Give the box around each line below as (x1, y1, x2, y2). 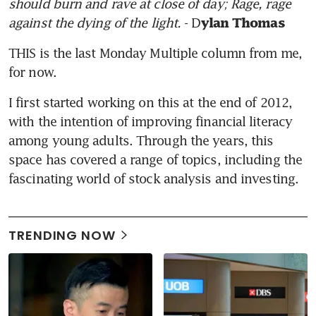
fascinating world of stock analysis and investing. (8, 170, 299, 186)
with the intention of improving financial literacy (8, 113, 293, 129)
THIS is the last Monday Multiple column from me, (8, 44, 302, 61)
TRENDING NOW (8, 226, 116, 244)
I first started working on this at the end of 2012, (8, 94, 293, 110)
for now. (8, 63, 56, 80)
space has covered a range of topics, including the (8, 151, 303, 167)
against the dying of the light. (8, 14, 185, 30)
